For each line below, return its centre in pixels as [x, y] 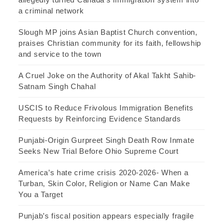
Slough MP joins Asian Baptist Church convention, [108, 32]
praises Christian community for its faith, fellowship [110, 43]
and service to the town [60, 54]
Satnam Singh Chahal [57, 86]
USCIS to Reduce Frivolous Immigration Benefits [106, 108]
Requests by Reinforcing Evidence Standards [100, 118]
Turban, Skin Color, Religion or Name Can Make [104, 183]
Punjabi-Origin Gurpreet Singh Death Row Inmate [107, 140]
